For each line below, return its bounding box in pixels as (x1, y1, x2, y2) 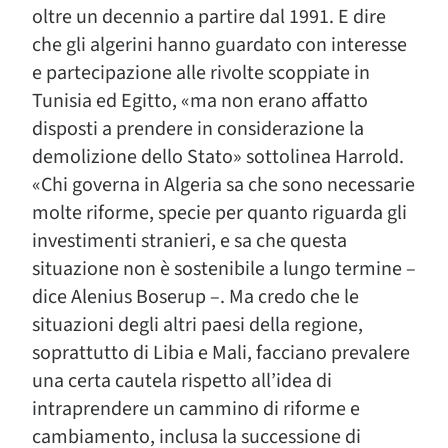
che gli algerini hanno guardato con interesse (32, 31, 407, 59)
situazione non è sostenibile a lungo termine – (32, 255, 416, 283)
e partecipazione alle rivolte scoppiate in (32, 59, 370, 87)
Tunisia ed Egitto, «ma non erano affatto (32, 87, 368, 115)
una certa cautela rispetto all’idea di (32, 367, 332, 395)
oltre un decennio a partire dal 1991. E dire (32, 3, 386, 31)
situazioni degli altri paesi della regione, (32, 311, 363, 339)
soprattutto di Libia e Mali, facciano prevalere (32, 339, 410, 367)
